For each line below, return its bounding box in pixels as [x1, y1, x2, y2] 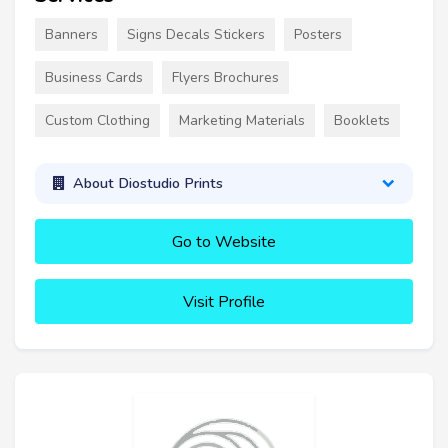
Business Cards [45, 67, 143, 87]
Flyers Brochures [172, 67, 279, 87]
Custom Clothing [45, 110, 150, 130]
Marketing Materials [179, 110, 305, 130]
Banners [45, 24, 98, 44]
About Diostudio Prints [72, 173, 223, 194]
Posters [294, 24, 342, 44]
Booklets [334, 110, 390, 130]
